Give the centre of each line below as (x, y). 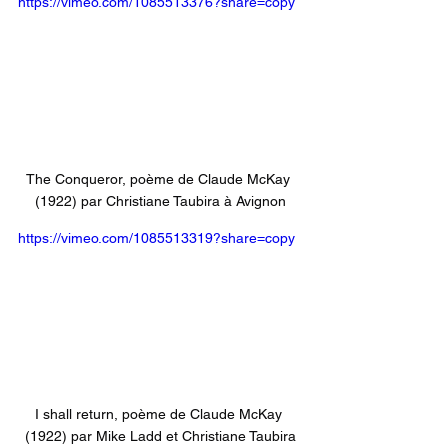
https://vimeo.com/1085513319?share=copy (156, 237)
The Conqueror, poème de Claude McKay (160, 178)
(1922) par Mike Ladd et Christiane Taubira (160, 436)
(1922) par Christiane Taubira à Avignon (160, 200)
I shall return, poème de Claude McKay (160, 414)
